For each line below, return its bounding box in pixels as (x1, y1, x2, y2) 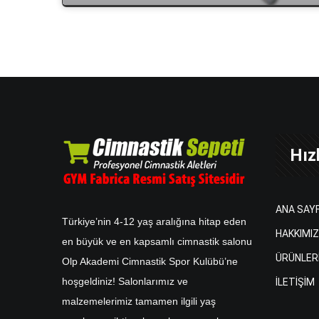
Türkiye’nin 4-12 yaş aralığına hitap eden (62, 216, 246, 227)
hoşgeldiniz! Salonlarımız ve (62, 276, 188, 287)
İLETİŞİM (276, 276, 315, 288)
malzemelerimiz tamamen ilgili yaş (62, 296, 216, 307)
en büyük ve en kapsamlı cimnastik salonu (62, 236, 252, 247)
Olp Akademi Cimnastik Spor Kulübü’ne (62, 256, 238, 267)
